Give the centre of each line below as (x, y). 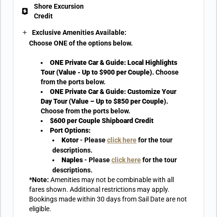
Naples (73, 160)
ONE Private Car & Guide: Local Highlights (114, 62)
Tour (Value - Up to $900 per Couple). (98, 72)
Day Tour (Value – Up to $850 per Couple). (104, 101)
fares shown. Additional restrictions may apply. (99, 189)
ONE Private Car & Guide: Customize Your (113, 92)
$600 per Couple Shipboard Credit (102, 121)
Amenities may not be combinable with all (112, 180)
